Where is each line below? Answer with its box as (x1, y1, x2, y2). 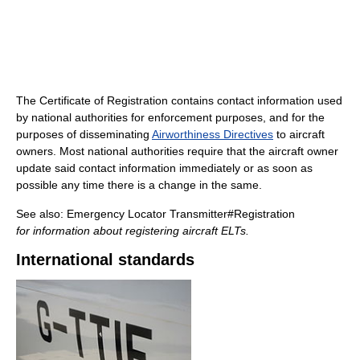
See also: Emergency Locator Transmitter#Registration (16, 207, 295, 220)
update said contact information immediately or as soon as (16, 161, 313, 174)
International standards (16, 250, 194, 268)
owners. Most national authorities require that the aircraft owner (16, 144, 338, 157)
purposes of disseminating (16, 127, 152, 141)
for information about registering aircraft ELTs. (16, 223, 249, 237)
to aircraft (273, 127, 325, 141)
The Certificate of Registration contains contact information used (16, 93, 342, 107)
